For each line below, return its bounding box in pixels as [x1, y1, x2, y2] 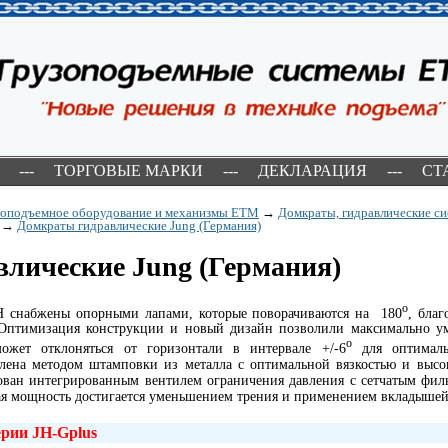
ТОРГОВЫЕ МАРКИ [54, 162, 203, 179]
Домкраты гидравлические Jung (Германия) [17, 218, 261, 233]
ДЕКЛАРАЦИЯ [258, 162, 367, 179]
